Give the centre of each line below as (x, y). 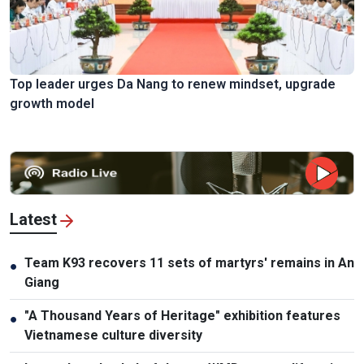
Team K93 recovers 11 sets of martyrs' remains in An (189, 263)
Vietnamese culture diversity (113, 336)
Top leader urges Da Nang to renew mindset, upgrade (173, 84)
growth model (52, 104)
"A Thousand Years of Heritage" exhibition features (182, 316)
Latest (33, 220)
